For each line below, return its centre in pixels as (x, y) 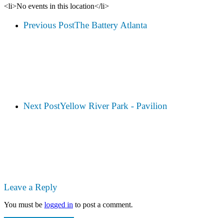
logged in (59, 204)
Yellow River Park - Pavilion (114, 106)
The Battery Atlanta (111, 25)
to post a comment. (103, 204)
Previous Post (49, 25)
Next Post (42, 106)
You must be (24, 204)
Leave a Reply (31, 187)
